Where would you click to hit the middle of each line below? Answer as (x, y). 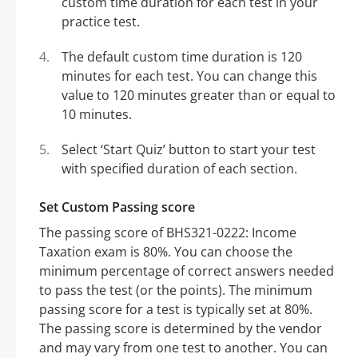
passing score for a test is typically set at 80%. (176, 310)
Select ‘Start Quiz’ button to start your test (189, 150)
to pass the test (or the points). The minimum (176, 290)
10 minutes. (97, 115)
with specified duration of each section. (179, 169)
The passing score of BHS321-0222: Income (168, 233)
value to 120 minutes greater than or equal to (199, 95)
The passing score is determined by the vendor (181, 329)
